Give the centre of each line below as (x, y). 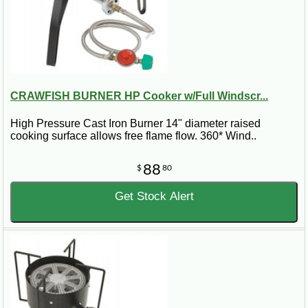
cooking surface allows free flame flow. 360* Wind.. (133, 135)
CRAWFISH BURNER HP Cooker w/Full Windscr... (139, 96)
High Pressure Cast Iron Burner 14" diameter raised (135, 123)
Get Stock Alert (154, 196)
